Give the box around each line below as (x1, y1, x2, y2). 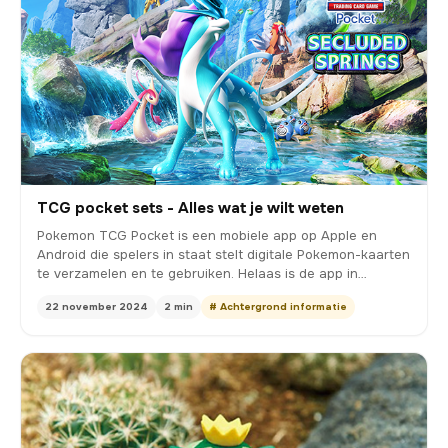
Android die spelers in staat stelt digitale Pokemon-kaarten (37, 246, 410, 264)
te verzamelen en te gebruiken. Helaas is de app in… (37, 265, 367, 283)
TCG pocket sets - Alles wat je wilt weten (37, 198, 344, 219)
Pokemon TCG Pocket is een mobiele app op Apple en (37, 227, 377, 245)
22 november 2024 (45, 300, 148, 314)
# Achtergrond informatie (209, 300, 347, 314)
